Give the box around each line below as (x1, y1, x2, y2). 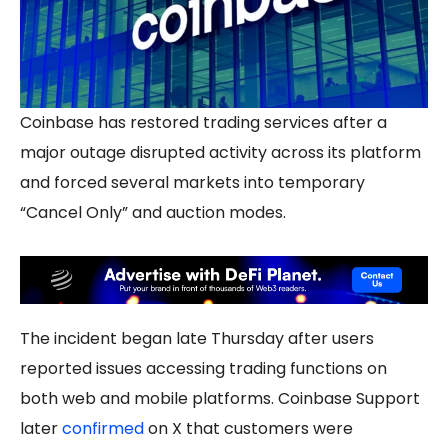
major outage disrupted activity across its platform (20, 140, 421, 164)
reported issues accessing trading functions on (20, 357, 387, 381)
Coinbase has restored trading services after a (20, 110, 387, 134)
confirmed (62, 417, 144, 441)
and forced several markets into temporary (20, 170, 365, 194)
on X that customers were (144, 417, 353, 441)
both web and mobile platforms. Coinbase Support (20, 387, 420, 411)
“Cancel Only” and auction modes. (20, 200, 286, 224)
